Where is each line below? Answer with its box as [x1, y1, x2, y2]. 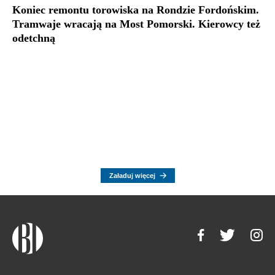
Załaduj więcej [109, 172, 155, 180]
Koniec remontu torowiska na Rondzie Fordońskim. [12, 4, 259, 17]
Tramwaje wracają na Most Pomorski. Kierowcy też [12, 18, 260, 31]
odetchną [12, 32, 55, 45]
